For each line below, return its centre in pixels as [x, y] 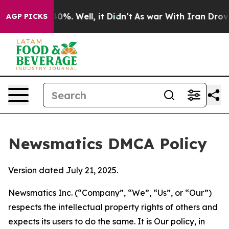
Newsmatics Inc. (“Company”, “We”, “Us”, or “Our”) [110, 193]
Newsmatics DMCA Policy [108, 144]
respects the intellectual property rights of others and [113, 207]
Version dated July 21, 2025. [63, 170]
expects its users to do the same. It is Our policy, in [107, 221]
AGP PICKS [27, 16]
